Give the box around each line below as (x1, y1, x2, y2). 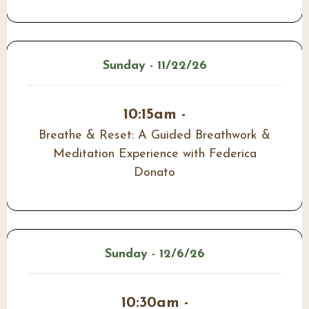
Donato (134, 166, 175, 180)
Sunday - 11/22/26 (102, 59, 207, 73)
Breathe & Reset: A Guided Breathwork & (39, 129, 270, 143)
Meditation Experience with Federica (52, 148, 257, 161)
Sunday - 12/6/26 (104, 248, 205, 261)
